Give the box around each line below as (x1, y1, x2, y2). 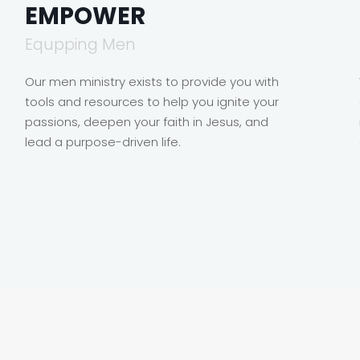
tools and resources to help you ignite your (25, 93, 280, 110)
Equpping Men (25, 34, 137, 55)
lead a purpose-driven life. (25, 133, 182, 150)
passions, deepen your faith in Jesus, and (25, 113, 269, 130)
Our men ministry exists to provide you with (25, 73, 280, 90)
